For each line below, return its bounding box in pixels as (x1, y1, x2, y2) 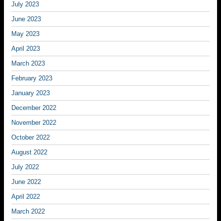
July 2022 (11, 163, 39, 171)
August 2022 (11, 148, 47, 156)
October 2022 (11, 134, 50, 141)
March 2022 (11, 208, 45, 215)
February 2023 (11, 74, 52, 82)
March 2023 (11, 60, 45, 67)
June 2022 (11, 178, 41, 185)
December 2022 (11, 104, 56, 111)
